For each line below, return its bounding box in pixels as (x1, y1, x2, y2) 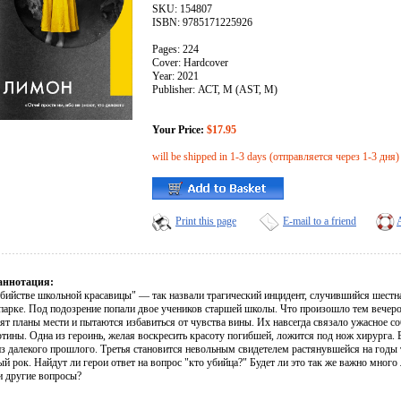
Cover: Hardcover (152, 56, 228, 70)
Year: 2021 (152, 70, 199, 83)
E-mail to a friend (283, 215, 356, 228)
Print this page (175, 215, 236, 228)
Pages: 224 (152, 43, 199, 56)
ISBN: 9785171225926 (152, 16, 252, 30)
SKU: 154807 (152, 3, 212, 16)
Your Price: (152, 124, 204, 137)
